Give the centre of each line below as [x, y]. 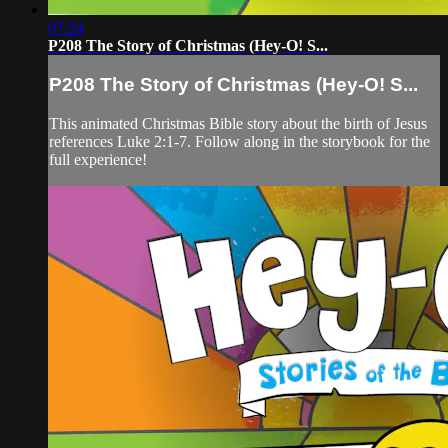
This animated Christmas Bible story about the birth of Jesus [238, 123]
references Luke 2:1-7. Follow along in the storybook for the [239, 141]
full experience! [98, 159]
